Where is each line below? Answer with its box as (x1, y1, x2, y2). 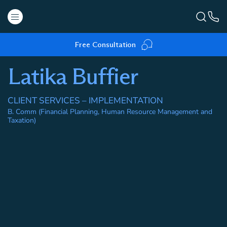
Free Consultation (74, 40, 136, 50)
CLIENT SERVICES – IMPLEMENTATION (8, 95, 163, 106)
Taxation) (8, 116, 36, 125)
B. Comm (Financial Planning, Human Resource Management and (8, 107, 212, 117)
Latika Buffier (8, 62, 138, 90)
